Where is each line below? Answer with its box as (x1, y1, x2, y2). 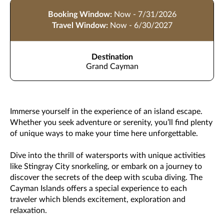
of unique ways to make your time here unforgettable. (10, 129, 198, 137)
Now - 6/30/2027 (109, 21, 172, 29)
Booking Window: (47, 10, 112, 18)
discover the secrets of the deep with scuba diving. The (10, 173, 202, 181)
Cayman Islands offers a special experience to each (10, 184, 187, 192)
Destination (91, 52, 133, 61)
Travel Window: (51, 21, 108, 29)
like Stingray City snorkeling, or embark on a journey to (10, 162, 202, 170)
